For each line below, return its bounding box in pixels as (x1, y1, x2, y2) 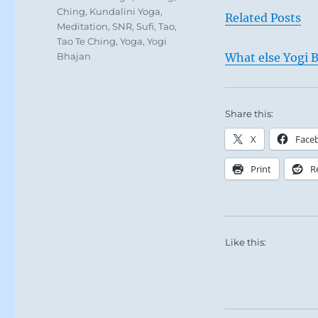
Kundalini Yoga (89, 5, 161, 17)
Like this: (224, 236, 266, 248)
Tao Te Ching (57, 35, 116, 47)
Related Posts (224, 10, 301, 25)
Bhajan (57, 50, 92, 62)
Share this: (224, 107, 273, 119)
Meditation (57, 20, 109, 32)
